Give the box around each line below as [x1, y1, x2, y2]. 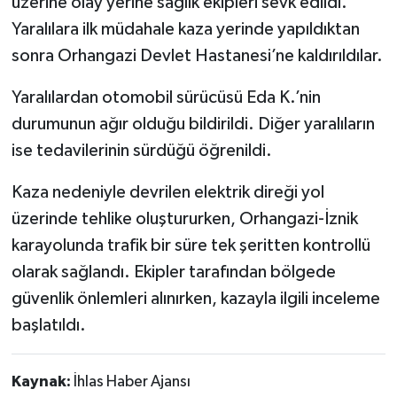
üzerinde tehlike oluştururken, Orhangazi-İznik [11, 209, 358, 228]
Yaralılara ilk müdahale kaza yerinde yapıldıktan [11, 19, 360, 38]
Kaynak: [11, 373, 74, 390]
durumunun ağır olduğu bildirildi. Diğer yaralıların [11, 114, 375, 133]
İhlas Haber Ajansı [73, 373, 191, 390]
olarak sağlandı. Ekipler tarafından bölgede [11, 262, 336, 281]
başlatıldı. [11, 315, 86, 334]
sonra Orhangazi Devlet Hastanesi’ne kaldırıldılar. [11, 46, 383, 65]
